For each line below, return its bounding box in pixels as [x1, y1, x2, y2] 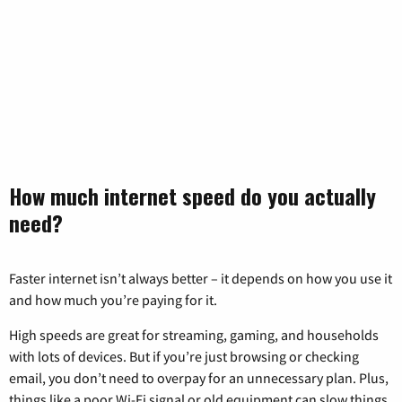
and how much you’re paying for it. [9, 291, 217, 310]
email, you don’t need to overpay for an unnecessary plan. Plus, [9, 369, 389, 388]
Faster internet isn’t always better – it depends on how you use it [9, 269, 392, 288]
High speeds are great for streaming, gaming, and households [9, 326, 379, 345]
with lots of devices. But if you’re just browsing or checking [9, 347, 359, 366]
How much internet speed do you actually [9, 179, 376, 213]
